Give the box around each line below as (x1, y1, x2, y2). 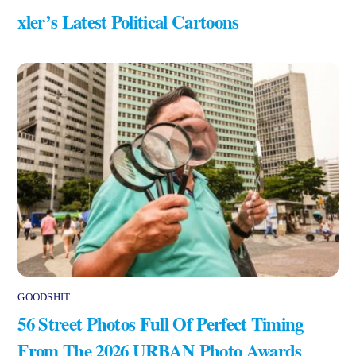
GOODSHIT (17, 290, 71, 303)
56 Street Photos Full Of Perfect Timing (17, 310, 304, 338)
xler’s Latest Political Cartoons (17, 8, 239, 36)
